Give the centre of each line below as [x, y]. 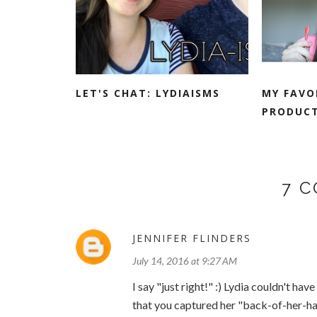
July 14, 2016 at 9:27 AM [185, 261]
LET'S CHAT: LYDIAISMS [148, 93]
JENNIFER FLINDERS [192, 238]
